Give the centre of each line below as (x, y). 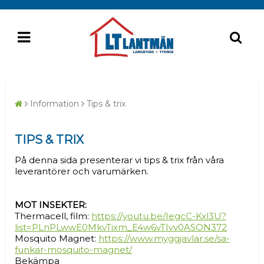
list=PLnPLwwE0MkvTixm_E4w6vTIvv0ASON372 (121, 227)
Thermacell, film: (53, 216)
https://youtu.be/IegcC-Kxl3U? (159, 216)
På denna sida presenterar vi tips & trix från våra (119, 160)
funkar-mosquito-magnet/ (73, 250)
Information (55, 104)
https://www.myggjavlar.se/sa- (164, 239)
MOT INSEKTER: (51, 205)
